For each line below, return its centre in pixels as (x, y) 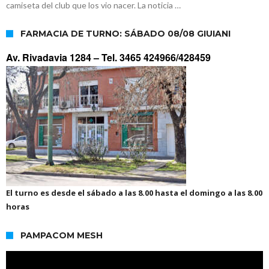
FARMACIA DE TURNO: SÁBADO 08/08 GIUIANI (125, 34)
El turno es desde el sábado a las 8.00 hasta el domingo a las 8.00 (134, 193)
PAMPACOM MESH (62, 236)
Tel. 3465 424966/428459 (156, 58)
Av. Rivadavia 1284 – (54, 58)
